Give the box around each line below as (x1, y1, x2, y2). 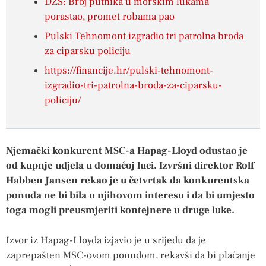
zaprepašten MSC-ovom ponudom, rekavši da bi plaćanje (6, 248, 255, 262)
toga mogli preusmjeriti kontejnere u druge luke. (6, 204, 235, 217)
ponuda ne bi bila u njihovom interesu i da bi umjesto (6, 189, 255, 202)
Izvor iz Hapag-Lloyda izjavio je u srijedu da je (6, 233, 206, 247)
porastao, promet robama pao (45, 10, 175, 24)
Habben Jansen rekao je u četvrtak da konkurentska (6, 174, 249, 188)
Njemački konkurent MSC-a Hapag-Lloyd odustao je (6, 144, 248, 158)
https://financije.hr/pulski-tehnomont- (45, 64, 213, 78)
